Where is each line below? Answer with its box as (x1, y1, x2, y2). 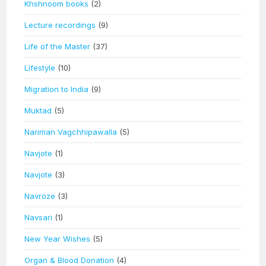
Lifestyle (24, 62, 56, 72)
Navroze (24, 191, 56, 201)
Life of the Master (24, 41, 91, 51)
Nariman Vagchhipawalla (24, 126, 118, 137)
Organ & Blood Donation (24, 255, 115, 265)
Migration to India (24, 84, 89, 94)
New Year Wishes (24, 233, 91, 243)
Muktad (24, 105, 52, 115)
